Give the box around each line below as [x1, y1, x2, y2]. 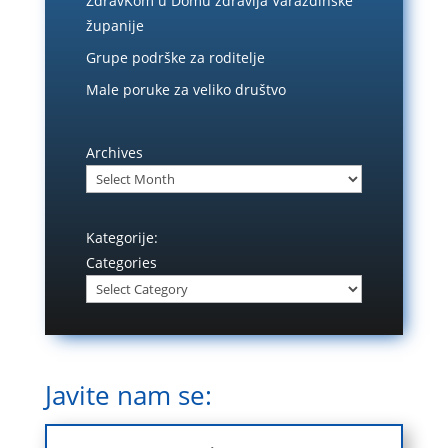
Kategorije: [85, 228, 158, 248]
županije [85, 15, 144, 35]
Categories [85, 253, 157, 273]
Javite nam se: [44, 376, 212, 413]
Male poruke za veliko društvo [85, 79, 286, 99]
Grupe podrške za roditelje [85, 47, 265, 67]
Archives [85, 143, 143, 163]
